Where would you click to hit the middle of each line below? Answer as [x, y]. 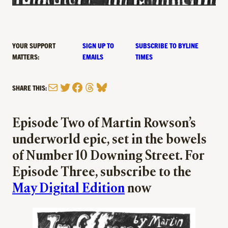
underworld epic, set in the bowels [109, 140]
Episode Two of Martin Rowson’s [104, 124]
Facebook [92, 87]
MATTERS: [26, 57]
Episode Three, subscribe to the [102, 173]
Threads [101, 87]
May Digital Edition [68, 189]
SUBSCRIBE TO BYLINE [167, 46]
